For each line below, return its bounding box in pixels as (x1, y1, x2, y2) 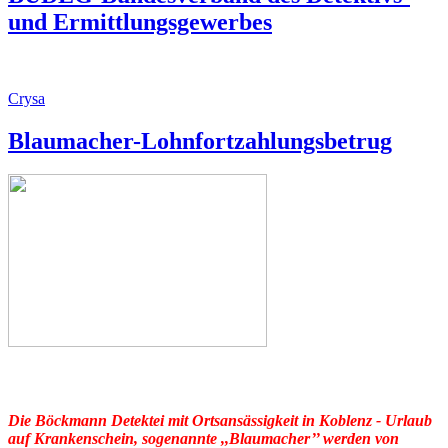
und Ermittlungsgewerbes (8, 8, 272, 35)
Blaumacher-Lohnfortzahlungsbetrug (8, 127, 392, 154)
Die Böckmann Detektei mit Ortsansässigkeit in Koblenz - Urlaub (8, 412, 432, 430)
